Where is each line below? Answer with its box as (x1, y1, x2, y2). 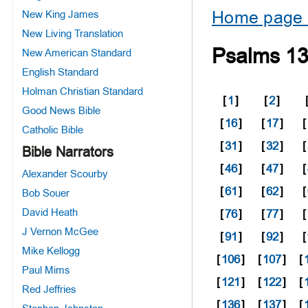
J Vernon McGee (21, 224, 98, 239)
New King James (21, 7, 99, 21)
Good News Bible (21, 103, 100, 118)
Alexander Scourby (21, 166, 108, 181)
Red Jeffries (21, 282, 76, 296)
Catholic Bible (21, 122, 83, 137)
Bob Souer (21, 186, 69, 200)
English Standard (21, 65, 98, 79)
